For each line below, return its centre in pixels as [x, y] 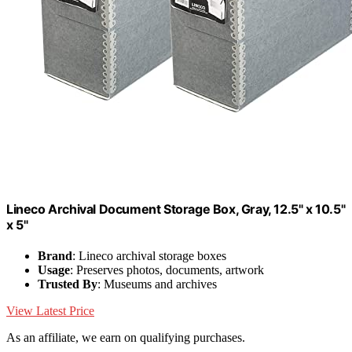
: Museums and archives [157, 284]
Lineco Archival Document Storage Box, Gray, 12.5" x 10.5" [176, 209]
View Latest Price [50, 311]
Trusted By [68, 284]
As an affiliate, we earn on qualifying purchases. [126, 338]
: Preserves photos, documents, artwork [167, 270]
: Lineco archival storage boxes [149, 256]
